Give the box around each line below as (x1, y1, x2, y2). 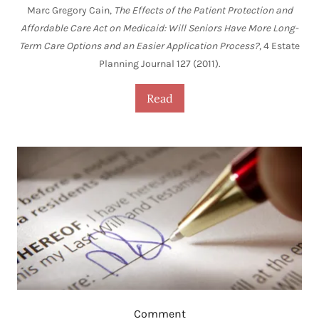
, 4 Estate (259, 40, 300, 53)
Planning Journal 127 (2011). (98, 58, 221, 70)
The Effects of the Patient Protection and (113, 4, 293, 17)
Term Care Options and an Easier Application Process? (19, 40, 259, 53)
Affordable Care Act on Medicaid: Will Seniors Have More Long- (21, 22, 298, 35)
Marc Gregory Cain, (26, 4, 114, 17)
